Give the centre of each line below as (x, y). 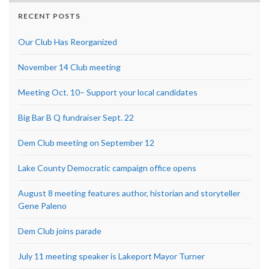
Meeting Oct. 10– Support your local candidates (108, 92)
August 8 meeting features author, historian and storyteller (129, 193)
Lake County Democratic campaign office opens (107, 168)
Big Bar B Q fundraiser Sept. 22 (76, 117)
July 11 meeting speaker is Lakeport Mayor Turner (111, 256)
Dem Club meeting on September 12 (86, 142)
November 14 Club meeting (69, 67)
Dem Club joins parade (60, 231)
